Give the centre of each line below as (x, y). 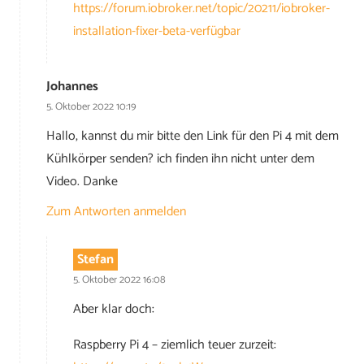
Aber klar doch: (114, 309)
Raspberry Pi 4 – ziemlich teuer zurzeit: (175, 344)
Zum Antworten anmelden (116, 212)
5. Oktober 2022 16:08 (119, 280)
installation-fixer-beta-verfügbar (157, 31)
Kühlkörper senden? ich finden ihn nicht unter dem (180, 158)
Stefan (95, 260)
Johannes (72, 87)
